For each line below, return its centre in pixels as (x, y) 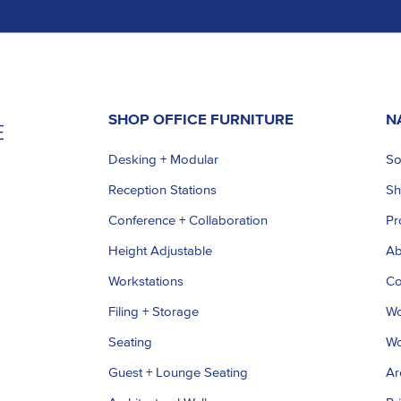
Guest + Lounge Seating (178, 372)
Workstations (145, 281)
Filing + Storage (153, 311)
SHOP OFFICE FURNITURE (200, 119)
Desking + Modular (163, 159)
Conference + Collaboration (188, 220)
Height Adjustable (160, 251)
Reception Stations (162, 190)
